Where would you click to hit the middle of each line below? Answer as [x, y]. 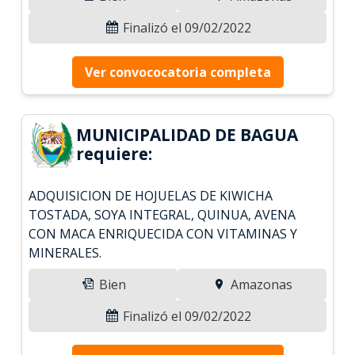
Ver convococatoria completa [177, 72]
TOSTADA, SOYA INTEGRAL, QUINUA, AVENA [162, 214]
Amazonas [260, 284]
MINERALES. [65, 252]
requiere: [115, 153]
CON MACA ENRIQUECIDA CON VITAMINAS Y [163, 233]
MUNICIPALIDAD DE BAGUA [187, 134]
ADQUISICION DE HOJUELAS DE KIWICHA [151, 195]
